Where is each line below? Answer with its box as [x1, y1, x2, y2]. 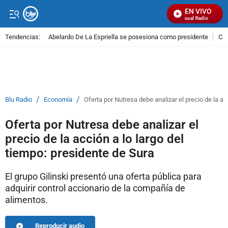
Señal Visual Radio [162, 15, 205, 21]
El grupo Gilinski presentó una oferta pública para [5, 171, 202, 182]
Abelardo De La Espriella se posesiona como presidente [48, 33, 208, 41]
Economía [44, 96, 72, 103]
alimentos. [5, 194, 48, 205]
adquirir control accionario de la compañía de [5, 183, 185, 193]
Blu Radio [5, 96, 32, 103]
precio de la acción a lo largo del [5, 132, 184, 146]
